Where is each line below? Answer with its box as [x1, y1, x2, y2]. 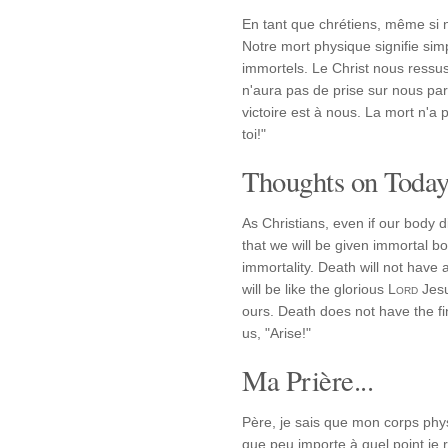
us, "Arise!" [242, 325, 311, 341]
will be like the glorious [242, 281, 388, 297]
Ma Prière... [242, 361, 373, 399]
